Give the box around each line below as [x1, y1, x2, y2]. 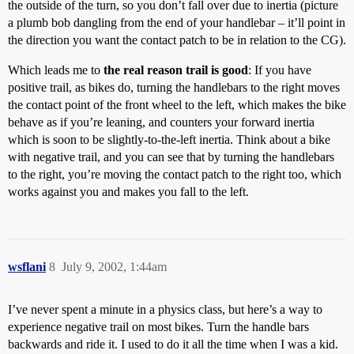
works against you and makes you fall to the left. [8, 185, 249, 198]
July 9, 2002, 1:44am [62, 260, 167, 273]
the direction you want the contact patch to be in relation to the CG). [8, 33, 346, 47]
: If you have [248, 63, 311, 77]
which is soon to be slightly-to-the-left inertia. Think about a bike [8, 133, 330, 146]
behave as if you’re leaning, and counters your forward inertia [8, 115, 314, 129]
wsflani [8, 260, 46, 273]
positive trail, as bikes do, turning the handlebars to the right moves [8, 81, 340, 94]
